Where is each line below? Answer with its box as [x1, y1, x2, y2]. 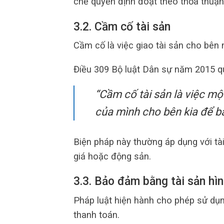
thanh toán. [73, 209, 119, 220]
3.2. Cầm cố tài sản [73, 19, 170, 33]
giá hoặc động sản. [73, 150, 151, 161]
